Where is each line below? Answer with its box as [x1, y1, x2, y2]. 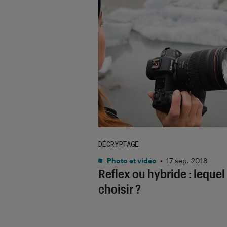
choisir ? [98, 181, 141, 196]
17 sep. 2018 [166, 156, 208, 165]
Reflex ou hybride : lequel [98, 166, 225, 181]
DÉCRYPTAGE [98, 139, 139, 149]
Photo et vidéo [105, 156, 157, 165]
